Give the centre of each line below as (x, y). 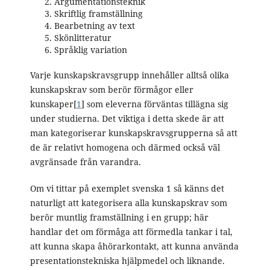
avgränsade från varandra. (85, 162)
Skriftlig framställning (98, 14)
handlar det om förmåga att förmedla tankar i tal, (131, 232)
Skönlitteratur (83, 38)
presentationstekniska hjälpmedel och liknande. (127, 261)
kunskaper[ (53, 104)
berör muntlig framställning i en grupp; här (119, 218)
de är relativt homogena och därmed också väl (125, 148)
